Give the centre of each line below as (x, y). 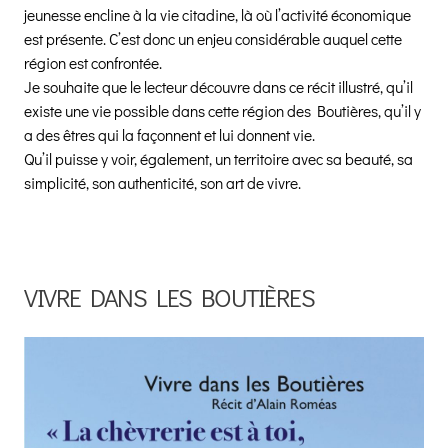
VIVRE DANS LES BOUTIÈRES (169, 298)
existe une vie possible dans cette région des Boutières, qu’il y (222, 111)
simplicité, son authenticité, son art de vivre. (162, 183)
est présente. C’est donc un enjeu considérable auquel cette (213, 39)
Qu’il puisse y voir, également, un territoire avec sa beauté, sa (218, 159)
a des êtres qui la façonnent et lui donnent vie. (169, 135)
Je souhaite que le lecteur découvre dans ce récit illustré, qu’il (218, 87)
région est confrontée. (93, 63)
